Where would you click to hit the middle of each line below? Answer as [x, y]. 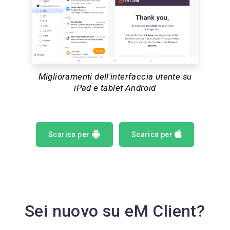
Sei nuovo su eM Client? [115, 211]
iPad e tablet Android [115, 88]
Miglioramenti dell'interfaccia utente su [115, 77]
